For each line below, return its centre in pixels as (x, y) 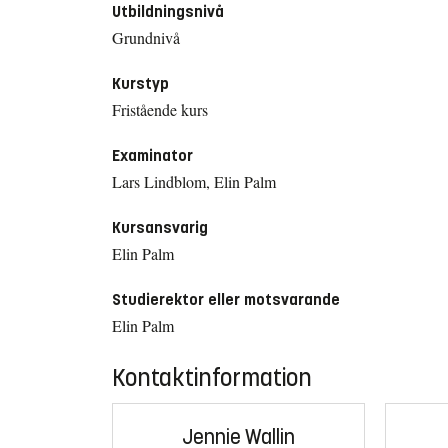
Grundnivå (146, 37)
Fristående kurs (160, 109)
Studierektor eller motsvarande (226, 299)
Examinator (152, 155)
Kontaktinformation (212, 377)
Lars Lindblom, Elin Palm (194, 181)
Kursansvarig (160, 227)
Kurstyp (140, 83)
